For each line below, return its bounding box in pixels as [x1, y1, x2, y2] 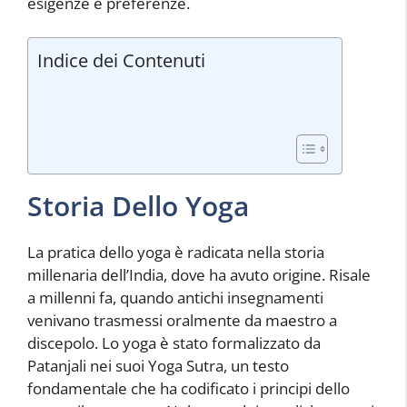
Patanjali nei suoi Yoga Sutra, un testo [27, 355, 289, 377]
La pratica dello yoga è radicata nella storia [27, 242, 324, 263]
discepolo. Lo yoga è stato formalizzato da [27, 333, 321, 354]
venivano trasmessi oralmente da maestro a [27, 310, 337, 332]
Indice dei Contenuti [37, 47, 205, 74]
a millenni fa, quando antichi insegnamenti [27, 287, 323, 309]
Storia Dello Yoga [27, 187, 249, 225]
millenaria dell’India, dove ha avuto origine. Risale [27, 264, 371, 286]
